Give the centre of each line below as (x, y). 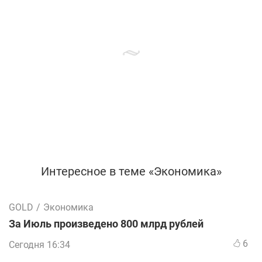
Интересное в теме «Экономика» (131, 172)
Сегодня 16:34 (39, 245)
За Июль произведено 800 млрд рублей (106, 224)
